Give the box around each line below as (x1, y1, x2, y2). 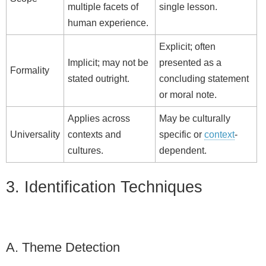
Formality (10, 65, 49, 76)
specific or (159, 129, 204, 140)
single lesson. (159, 2, 217, 12)
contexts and (68, 129, 121, 140)
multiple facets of (68, 2, 138, 12)
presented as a (159, 58, 221, 68)
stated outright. (68, 74, 129, 84)
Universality (10, 129, 60, 140)
